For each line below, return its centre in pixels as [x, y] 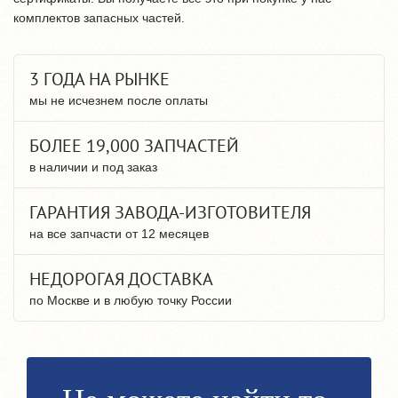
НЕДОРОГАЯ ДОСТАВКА [121, 279]
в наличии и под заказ [93, 167]
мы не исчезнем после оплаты [119, 100]
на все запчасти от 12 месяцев [119, 234]
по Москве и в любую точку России [131, 300]
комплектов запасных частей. [99, 18]
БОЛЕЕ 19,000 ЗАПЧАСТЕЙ [134, 146]
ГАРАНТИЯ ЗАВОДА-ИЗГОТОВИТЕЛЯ [170, 212]
